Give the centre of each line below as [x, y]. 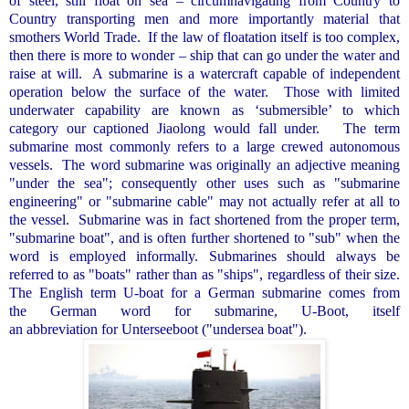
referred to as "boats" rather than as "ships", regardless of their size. [204, 274]
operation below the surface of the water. [139, 91]
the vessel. [42, 219]
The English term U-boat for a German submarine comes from [204, 292]
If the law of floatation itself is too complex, [274, 37]
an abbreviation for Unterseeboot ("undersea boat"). [158, 329]
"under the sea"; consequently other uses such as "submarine [204, 183]
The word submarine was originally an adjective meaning [231, 164]
